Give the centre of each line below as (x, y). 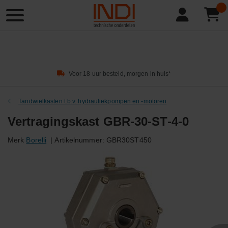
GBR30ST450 (129, 140)
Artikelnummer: (79, 140)
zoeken (17, 20)
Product (17, 10)
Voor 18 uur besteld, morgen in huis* (120, 74)
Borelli (36, 140)
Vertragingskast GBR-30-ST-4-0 (98, 121)
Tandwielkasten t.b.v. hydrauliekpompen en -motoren (93, 101)
